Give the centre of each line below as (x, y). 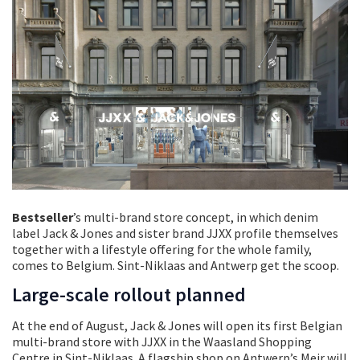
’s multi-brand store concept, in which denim (196, 217)
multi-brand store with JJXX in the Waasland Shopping (162, 342)
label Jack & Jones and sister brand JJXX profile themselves (175, 233)
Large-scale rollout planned (129, 295)
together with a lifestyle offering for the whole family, (162, 250)
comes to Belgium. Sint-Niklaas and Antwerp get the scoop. (176, 266)
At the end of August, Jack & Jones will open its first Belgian (177, 326)
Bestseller (43, 217)
